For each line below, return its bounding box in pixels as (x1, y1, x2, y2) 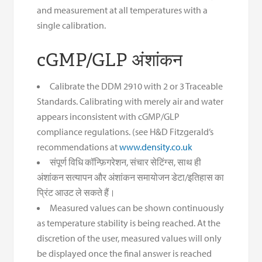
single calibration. (37, 19, 106, 32)
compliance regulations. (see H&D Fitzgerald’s (37, 126, 214, 138)
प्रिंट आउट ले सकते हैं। (37, 187, 116, 199)
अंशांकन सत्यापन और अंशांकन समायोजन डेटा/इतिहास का (37, 171, 225, 184)
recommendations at (37, 141, 120, 153)
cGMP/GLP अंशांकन (37, 49, 183, 72)
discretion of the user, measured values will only (37, 232, 222, 244)
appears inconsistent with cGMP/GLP (37, 111, 180, 123)
